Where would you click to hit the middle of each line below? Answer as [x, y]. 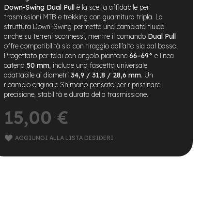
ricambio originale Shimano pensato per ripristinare [82, 85]
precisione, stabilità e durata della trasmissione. [76, 94]
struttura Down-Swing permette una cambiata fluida [84, 26]
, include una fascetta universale [98, 65]
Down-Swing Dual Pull [39, 7]
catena [15, 65]
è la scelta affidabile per [112, 7]
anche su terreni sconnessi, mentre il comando [76, 36]
